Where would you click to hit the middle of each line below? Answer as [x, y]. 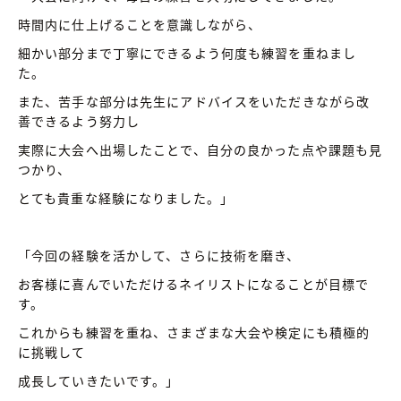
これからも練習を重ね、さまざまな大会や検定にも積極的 [194, 332]
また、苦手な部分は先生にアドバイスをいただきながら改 [194, 101]
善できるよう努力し [79, 120]
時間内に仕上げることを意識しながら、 [140, 24]
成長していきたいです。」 [99, 380]
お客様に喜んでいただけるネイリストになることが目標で [194, 283]
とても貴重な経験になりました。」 [126, 197]
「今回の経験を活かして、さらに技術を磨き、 [159, 255]
